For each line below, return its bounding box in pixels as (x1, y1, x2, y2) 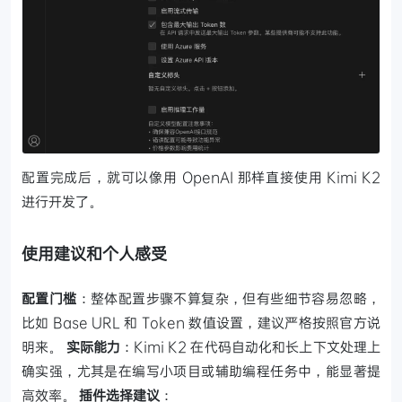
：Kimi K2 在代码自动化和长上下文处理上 (120, 336, 380, 355)
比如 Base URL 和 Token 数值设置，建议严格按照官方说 (22, 312, 380, 331)
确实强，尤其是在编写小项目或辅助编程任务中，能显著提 (22, 361, 380, 380)
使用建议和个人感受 (22, 241, 167, 264)
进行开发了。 (22, 191, 102, 210)
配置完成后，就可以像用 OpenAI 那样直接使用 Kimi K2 (22, 167, 380, 186)
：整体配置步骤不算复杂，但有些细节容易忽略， (76, 288, 381, 307)
